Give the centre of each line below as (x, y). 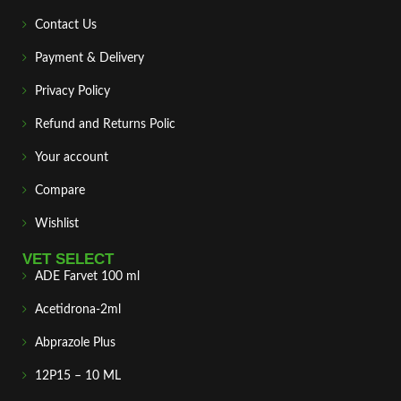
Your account (72, 158)
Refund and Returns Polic (105, 124)
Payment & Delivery (90, 58)
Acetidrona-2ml (78, 310)
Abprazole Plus (75, 343)
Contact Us (66, 25)
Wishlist (57, 224)
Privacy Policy (73, 91)
